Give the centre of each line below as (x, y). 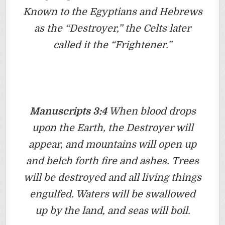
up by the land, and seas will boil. (113, 210)
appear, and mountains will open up (113, 144)
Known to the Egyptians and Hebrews (113, 12)
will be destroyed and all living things (113, 177)
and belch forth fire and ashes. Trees (113, 161)
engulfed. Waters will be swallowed (113, 194)
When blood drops (151, 111)
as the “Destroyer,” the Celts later (113, 28)
